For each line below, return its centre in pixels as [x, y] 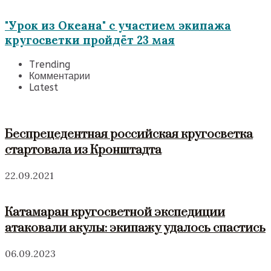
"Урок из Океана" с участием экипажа [118, 26]
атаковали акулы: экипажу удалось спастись [135, 228]
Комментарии [60, 76]
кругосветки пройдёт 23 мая [90, 40]
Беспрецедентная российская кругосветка [129, 134]
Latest [44, 88]
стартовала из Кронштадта [83, 150]
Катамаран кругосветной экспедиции [115, 213]
